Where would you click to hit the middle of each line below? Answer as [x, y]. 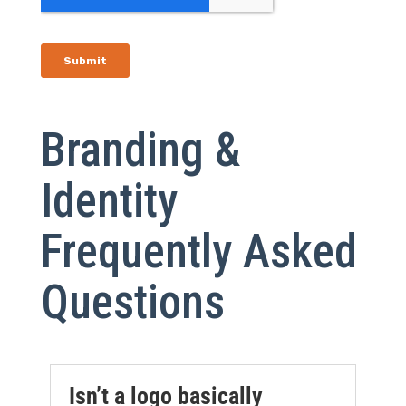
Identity [109, 200]
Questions [132, 302]
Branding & [140, 150]
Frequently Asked [198, 251]
